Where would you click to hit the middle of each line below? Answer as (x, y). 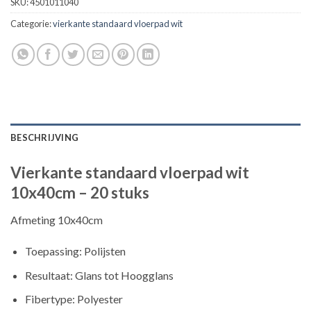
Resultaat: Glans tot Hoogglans (99, 275)
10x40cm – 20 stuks (80, 193)
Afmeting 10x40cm (57, 219)
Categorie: (32, 24)
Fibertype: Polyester (74, 299)
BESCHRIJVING (45, 138)
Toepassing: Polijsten (75, 251)
